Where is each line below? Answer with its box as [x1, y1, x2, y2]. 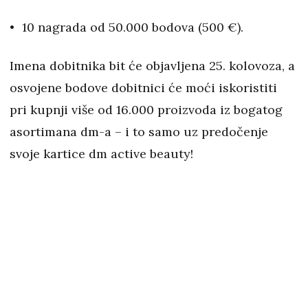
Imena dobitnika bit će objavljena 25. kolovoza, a [10, 58, 295, 74]
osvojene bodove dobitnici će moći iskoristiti [10, 80, 280, 96]
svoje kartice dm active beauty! [10, 146, 193, 162]
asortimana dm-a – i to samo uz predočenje [10, 124, 268, 140]
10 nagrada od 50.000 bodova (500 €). [22, 19, 243, 36]
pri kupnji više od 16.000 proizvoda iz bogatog [10, 102, 283, 118]
